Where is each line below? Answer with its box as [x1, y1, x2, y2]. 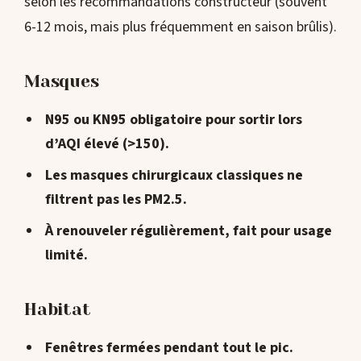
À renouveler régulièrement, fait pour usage [44, 220, 332, 241]
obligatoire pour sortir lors [126, 109, 302, 130]
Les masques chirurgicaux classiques [44, 164, 287, 185]
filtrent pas [44, 189, 119, 210]
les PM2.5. [118, 189, 187, 210]
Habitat [24, 299, 91, 319]
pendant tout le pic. [160, 338, 293, 359]
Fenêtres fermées [44, 338, 160, 359]
